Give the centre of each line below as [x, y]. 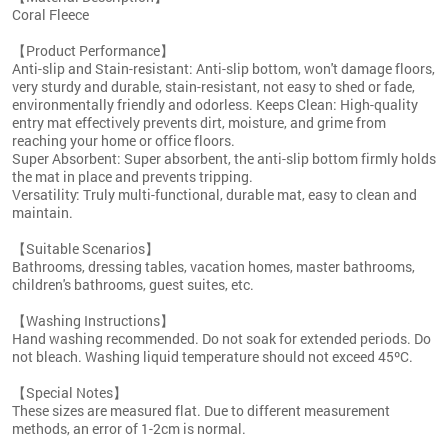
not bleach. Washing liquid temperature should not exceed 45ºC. [212, 356]
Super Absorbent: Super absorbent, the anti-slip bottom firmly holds [224, 158]
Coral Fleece [50, 14]
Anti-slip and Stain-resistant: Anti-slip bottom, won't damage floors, [223, 68]
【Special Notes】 [69, 392]
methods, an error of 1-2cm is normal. [129, 428]
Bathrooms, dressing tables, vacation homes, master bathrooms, [213, 266]
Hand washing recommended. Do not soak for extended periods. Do [221, 338]
